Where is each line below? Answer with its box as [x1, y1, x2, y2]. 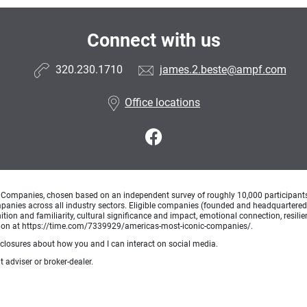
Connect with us [86, 29, 221, 51]
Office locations [125, 96, 200, 110]
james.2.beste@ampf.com [159, 63, 286, 77]
